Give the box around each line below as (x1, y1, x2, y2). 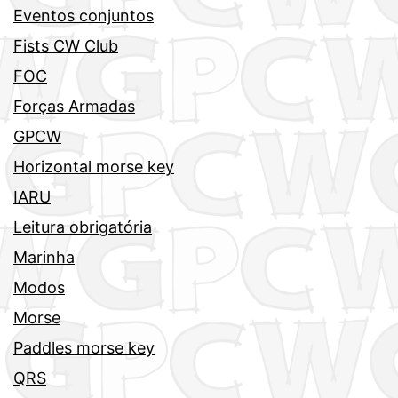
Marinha (13, 247, 75, 267)
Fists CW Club (13, 36, 118, 55)
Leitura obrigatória (13, 217, 152, 236)
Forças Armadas (13, 96, 135, 115)
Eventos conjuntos (13, 5, 154, 25)
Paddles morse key (13, 338, 155, 357)
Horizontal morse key (13, 156, 174, 176)
